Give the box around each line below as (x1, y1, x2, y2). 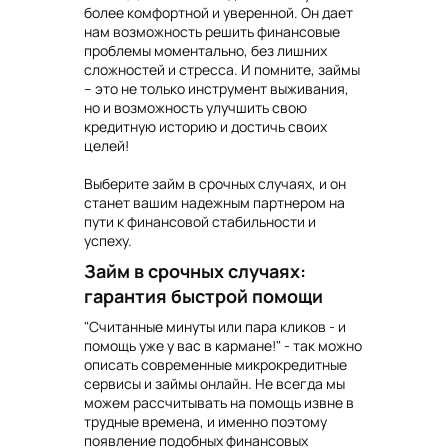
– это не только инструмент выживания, (84, 79, 349, 99)
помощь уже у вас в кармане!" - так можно (84, 336, 362, 356)
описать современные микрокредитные (84, 355, 347, 375)
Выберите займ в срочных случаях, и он (84, 174, 346, 194)
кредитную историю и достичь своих (84, 117, 327, 137)
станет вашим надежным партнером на (84, 193, 345, 213)
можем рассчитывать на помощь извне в (84, 393, 354, 413)
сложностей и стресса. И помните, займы (84, 60, 360, 80)
